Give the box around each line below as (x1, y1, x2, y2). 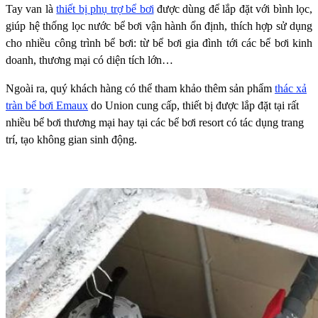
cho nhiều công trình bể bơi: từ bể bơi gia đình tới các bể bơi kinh (6, 37, 312, 50)
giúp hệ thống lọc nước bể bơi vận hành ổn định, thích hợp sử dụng (6, 20, 312, 33)
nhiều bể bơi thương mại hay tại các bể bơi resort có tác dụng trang (6, 116, 304, 129)
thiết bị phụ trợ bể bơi (56, 3, 154, 16)
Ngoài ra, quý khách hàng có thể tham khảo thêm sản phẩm (6, 82, 275, 95)
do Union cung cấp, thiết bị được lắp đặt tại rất (88, 99, 299, 112)
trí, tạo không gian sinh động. (6, 133, 137, 146)
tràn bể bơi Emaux (6, 99, 88, 112)
